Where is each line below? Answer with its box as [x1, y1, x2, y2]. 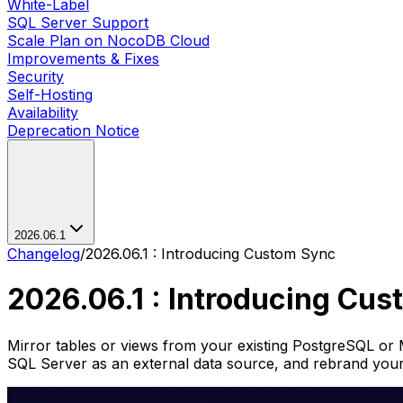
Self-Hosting [7, 85, 93, 103]
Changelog [7, 245, 80, 263]
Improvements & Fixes [7, 49, 159, 67]
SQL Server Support [7, 13, 148, 31]
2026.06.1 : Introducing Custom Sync [85, 245, 336, 263]
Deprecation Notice [7, 121, 139, 139]
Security [7, 67, 64, 85]
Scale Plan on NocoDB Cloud [7, 31, 210, 49]
